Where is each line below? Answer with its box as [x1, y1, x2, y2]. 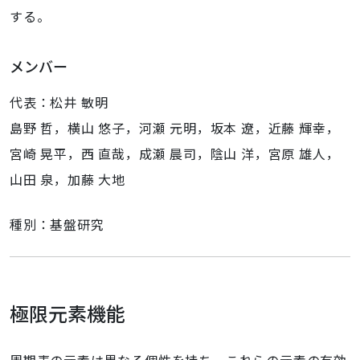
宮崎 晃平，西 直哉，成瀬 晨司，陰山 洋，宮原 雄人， [10, 144, 340, 163]
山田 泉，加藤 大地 [10, 170, 126, 189]
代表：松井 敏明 [10, 92, 108, 112]
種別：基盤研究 [10, 215, 104, 234]
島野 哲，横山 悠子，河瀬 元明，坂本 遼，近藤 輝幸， [10, 118, 340, 137]
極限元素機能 [10, 299, 125, 327]
